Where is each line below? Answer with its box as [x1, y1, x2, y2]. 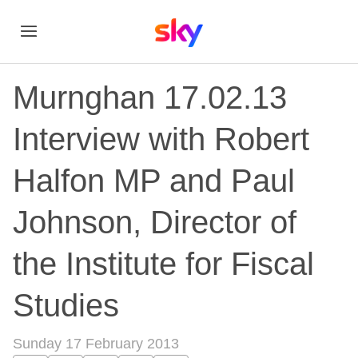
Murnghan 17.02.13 [13, 80, 287, 115]
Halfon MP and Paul [13, 163, 295, 198]
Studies [13, 288, 119, 323]
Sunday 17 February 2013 [13, 336, 179, 352]
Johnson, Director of [13, 205, 296, 240]
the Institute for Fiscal [13, 246, 314, 281]
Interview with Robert [13, 121, 309, 157]
